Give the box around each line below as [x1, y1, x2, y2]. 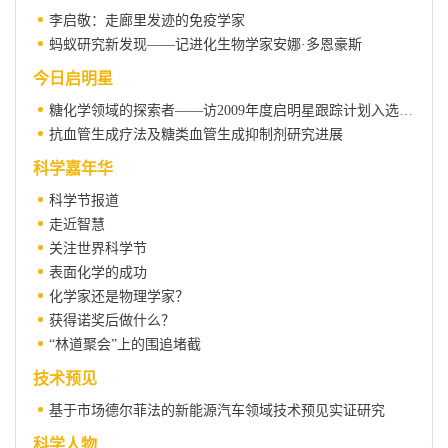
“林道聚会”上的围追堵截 [49, 337, 201, 353]
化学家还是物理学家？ [49, 289, 189, 305]
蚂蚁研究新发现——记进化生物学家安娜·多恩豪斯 [49, 37, 362, 53]
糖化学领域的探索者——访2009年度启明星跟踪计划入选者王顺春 [399, 103, 413, 119]
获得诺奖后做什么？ [49, 313, 175, 329]
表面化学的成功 [49, 265, 147, 281]
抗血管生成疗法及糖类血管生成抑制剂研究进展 [49, 127, 343, 143]
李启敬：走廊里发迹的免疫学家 [49, 13, 245, 29]
